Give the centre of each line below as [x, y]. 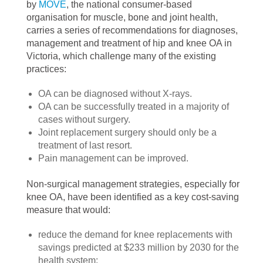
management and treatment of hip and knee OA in [129, 43]
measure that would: [68, 210]
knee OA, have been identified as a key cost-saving [133, 197]
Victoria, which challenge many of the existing [121, 56]
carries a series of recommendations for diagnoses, [132, 30]
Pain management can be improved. [113, 158]
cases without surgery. [84, 119]
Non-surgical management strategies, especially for [133, 184]
